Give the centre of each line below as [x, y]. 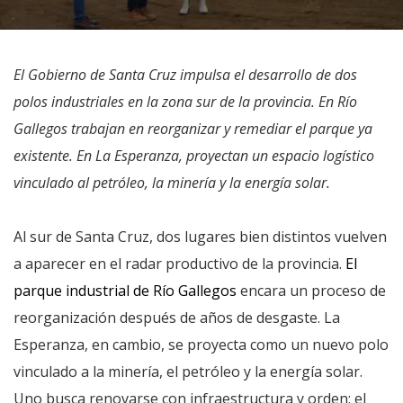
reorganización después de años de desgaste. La [177, 318]
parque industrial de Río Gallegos [127, 291]
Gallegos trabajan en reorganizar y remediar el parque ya [193, 129]
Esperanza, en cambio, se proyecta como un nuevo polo [201, 345]
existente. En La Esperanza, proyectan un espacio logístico [194, 156]
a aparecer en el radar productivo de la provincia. [179, 264]
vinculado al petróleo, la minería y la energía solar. [172, 183]
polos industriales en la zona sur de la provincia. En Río [185, 102]
